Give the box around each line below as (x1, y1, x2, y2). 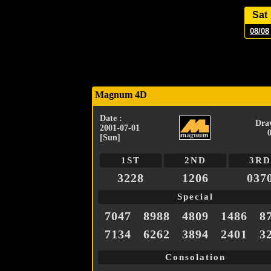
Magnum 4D (95, 90, 147, 100)
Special (177, 192, 214, 202)
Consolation (165, 252, 226, 263)
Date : (100, 114, 122, 123)
